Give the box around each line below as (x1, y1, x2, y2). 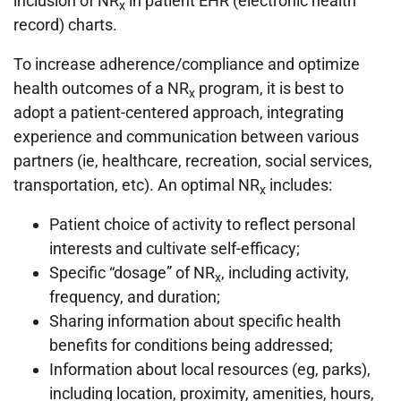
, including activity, (221, 263, 349, 283)
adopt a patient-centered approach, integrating (13, 103, 344, 123)
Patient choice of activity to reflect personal (49, 215, 355, 235)
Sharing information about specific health (49, 311, 341, 331)
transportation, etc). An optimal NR (13, 175, 260, 195)
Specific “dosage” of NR (49, 263, 215, 283)
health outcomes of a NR (13, 79, 189, 98)
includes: (266, 175, 332, 195)
